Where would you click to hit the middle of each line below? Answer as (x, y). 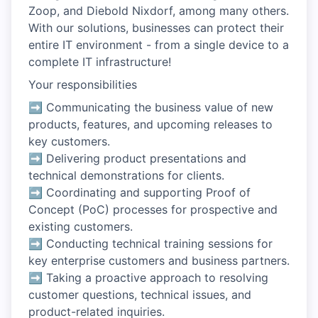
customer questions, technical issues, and (140, 295)
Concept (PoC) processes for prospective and (153, 209)
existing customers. (81, 226)
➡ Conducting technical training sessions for (150, 243)
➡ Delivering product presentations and (137, 158)
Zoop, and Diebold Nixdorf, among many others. (159, 11)
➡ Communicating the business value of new (151, 107)
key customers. (69, 141)
